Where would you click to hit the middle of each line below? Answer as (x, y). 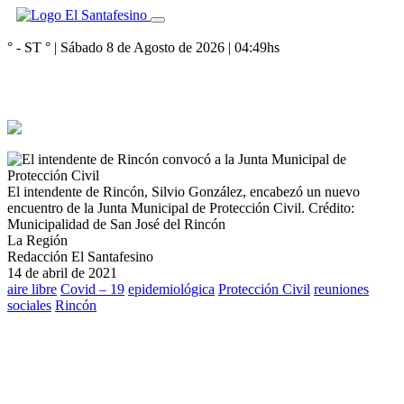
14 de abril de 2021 (62, 273)
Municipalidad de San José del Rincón (116, 224)
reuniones (341, 289)
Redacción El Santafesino (80, 257)
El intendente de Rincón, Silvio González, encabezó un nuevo (184, 192)
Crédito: (331, 208)
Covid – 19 (92, 289)
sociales (29, 305)
